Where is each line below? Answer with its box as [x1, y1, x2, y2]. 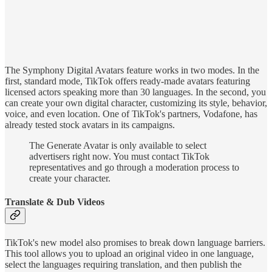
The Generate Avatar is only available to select [29, 140, 206, 151]
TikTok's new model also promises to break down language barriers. [5, 237, 265, 248]
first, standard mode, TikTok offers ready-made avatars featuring [5, 76, 250, 87]
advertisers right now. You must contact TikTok [29, 151, 209, 162]
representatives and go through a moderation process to [29, 162, 239, 173]
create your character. [29, 173, 110, 184]
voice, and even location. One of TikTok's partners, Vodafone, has [5, 109, 257, 120]
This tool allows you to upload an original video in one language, [5, 248, 254, 259]
